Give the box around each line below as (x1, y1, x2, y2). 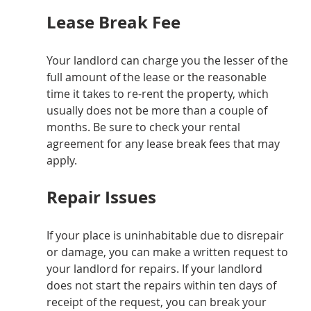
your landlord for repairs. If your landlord (46, 261, 265, 277)
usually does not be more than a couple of (46, 103, 270, 119)
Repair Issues (46, 185, 156, 210)
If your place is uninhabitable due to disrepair (46, 228, 287, 244)
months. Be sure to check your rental (46, 119, 243, 135)
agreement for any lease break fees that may (46, 136, 283, 152)
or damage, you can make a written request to (46, 244, 291, 260)
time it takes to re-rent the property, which (46, 86, 271, 102)
